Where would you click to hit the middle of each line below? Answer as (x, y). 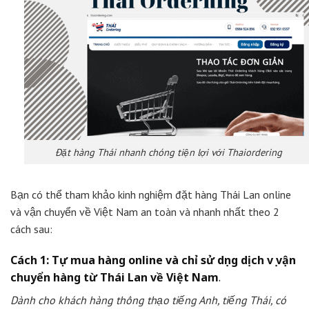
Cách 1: (30, 260)
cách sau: (31, 229)
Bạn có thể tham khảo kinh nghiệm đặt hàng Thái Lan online (151, 194)
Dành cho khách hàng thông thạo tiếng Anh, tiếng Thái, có (148, 300)
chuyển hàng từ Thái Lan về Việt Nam (114, 278)
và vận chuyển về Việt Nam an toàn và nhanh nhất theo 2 (145, 211)
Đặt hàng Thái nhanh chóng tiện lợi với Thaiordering (168, 152)
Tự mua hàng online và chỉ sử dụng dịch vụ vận (174, 260)
